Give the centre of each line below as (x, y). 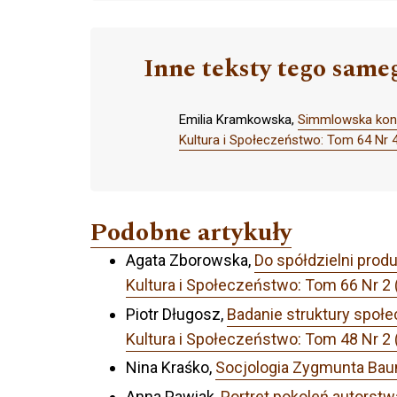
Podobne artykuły (191, 233)
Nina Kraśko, (171, 368)
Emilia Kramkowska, (238, 120)
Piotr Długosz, (176, 314)
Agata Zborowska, (190, 261)
